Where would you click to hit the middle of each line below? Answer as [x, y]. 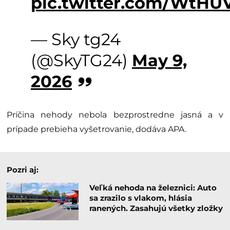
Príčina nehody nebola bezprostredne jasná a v [115, 115]
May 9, [159, 61]
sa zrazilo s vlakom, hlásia [140, 198]
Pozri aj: [23, 170]
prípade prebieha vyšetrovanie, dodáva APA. [97, 129]
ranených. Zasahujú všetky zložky [156, 208]
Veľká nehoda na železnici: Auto [153, 188]
